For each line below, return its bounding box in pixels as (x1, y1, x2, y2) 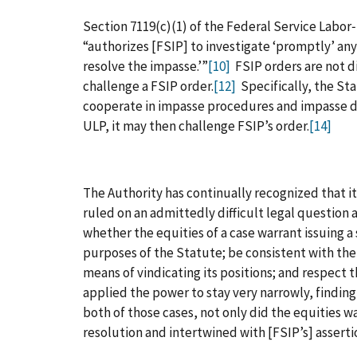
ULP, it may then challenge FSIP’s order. (83, 117, 309, 135)
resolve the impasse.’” (83, 57, 208, 76)
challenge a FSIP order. (83, 77, 214, 96)
